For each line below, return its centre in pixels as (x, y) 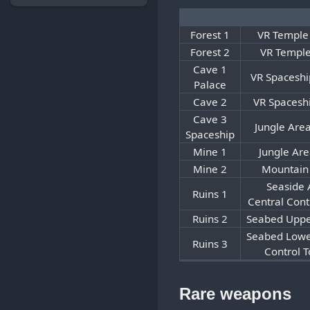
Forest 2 (210, 52)
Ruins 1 (210, 194)
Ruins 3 (210, 244)
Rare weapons (236, 293)
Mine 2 (210, 169)
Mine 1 (210, 152)
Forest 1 (210, 35)
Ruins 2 (210, 219)
